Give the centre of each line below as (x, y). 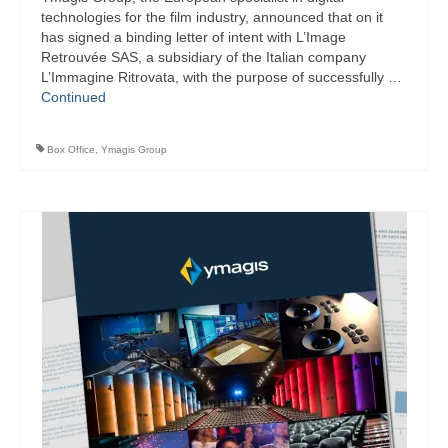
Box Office (71, 150)
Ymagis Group (134, 150)
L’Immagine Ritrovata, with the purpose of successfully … (221, 77)
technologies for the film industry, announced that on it (212, 17)
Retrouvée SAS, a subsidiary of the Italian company (203, 57)
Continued (73, 97)
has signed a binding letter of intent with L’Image (193, 37)
